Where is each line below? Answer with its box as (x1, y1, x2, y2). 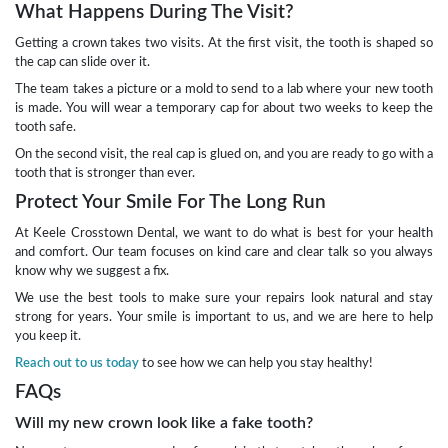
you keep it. (15, 330, 81, 343)
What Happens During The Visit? (15, 3, 294, 23)
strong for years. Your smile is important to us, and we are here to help (15, 311, 433, 324)
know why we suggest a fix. (15, 265, 169, 278)
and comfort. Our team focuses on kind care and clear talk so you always (15, 246, 433, 259)
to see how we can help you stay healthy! (139, 357, 373, 370)
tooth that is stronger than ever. (15, 167, 195, 180)
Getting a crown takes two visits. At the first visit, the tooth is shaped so (15, 37, 433, 50)
